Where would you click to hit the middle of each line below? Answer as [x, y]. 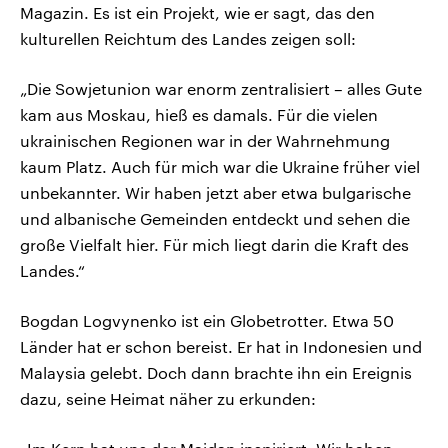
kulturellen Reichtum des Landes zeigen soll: [188, 39]
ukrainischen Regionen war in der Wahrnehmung [205, 141]
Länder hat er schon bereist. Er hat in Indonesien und [221, 347]
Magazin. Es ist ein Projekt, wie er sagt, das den [197, 13]
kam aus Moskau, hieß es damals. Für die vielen [199, 115]
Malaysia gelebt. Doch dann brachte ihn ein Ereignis [216, 373]
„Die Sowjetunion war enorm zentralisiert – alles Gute [221, 89]
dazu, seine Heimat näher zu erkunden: [168, 399]
